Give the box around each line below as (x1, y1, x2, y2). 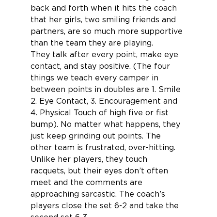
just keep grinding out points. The (30, 132, 163, 140)
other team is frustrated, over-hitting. (30, 143, 178, 152)
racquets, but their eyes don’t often (30, 167, 170, 175)
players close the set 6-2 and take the (30, 201, 181, 210)
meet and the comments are (30, 178, 145, 186)
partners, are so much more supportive (30, 27, 185, 35)
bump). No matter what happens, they (30, 120, 183, 128)
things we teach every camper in (30, 74, 161, 82)
